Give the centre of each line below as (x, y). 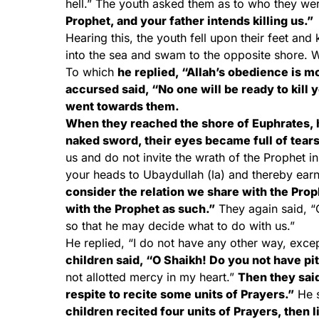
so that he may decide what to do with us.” (180, 226)
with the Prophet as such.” (140, 209)
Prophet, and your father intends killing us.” (189, 21)
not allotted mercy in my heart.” (152, 277)
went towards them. (122, 106)
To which (91, 72)
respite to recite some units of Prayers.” (180, 294)
